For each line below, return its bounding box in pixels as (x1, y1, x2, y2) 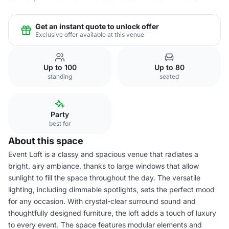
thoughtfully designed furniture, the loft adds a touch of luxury (8, 209, 216, 217)
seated (159, 73, 179, 80)
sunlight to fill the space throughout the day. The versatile (8, 173, 200, 182)
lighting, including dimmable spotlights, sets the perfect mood (8, 185, 215, 194)
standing (48, 73, 72, 80)
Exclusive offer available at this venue (35, 30, 144, 38)
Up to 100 (43, 63, 77, 72)
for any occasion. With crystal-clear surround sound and (8, 197, 196, 205)
